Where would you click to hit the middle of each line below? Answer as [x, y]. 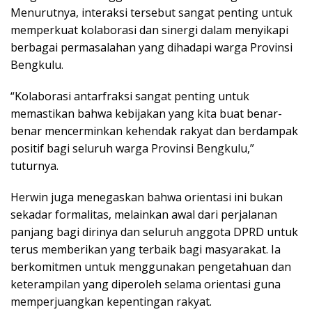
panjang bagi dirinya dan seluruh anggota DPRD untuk [154, 232]
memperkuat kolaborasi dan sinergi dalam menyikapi [149, 30]
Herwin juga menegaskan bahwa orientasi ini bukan [147, 197]
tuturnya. [34, 165]
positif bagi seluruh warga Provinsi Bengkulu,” [132, 148]
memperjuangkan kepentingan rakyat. [111, 301]
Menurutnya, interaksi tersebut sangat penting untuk [151, 12]
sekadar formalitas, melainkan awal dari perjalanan [144, 214]
